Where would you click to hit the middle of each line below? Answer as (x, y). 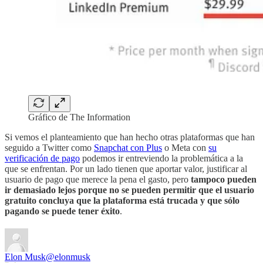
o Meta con (185, 147)
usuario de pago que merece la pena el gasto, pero (98, 179)
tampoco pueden (224, 179)
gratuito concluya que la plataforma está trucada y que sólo (122, 200)
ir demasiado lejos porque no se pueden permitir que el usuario (129, 190)
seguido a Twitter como (49, 147)
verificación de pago (42, 158)
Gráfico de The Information (79, 117)
